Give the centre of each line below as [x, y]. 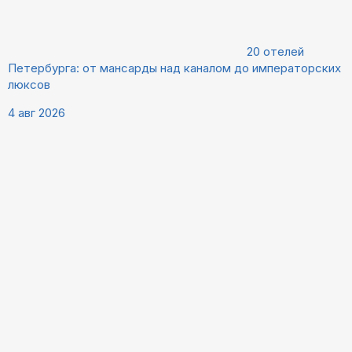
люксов [29, 85]
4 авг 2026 [37, 113]
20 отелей [275, 52]
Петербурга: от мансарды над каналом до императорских [174, 68]
